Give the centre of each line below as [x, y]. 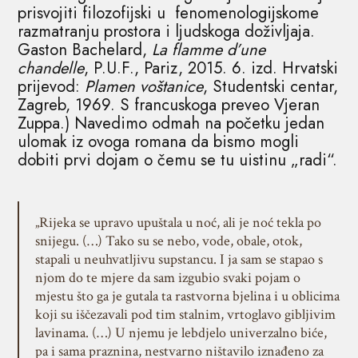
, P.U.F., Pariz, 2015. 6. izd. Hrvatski [211, 68]
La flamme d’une [209, 50]
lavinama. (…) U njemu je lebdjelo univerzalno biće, [181, 333]
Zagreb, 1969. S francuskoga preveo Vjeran [169, 105]
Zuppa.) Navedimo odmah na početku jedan [171, 123]
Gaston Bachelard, [85, 50]
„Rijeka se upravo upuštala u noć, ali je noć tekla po [178, 223]
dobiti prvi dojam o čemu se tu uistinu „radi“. [178, 160]
